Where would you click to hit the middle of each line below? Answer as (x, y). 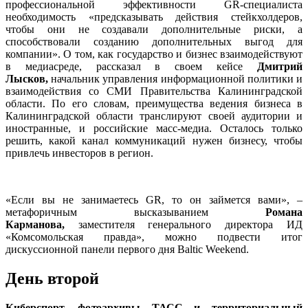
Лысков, (27, 79)
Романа (284, 212)
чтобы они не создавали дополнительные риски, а (154, 30)
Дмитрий (280, 67)
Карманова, (42, 225)
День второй (52, 279)
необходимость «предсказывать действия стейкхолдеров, (154, 17)
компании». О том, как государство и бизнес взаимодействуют (154, 54)
